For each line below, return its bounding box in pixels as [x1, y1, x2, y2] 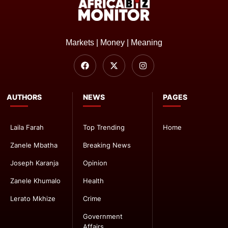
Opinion [83, 159, 108, 167]
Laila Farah [10, 123, 44, 132]
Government [83, 212, 123, 221]
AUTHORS [7, 93, 42, 102]
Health [83, 177, 104, 185]
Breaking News [83, 141, 131, 150]
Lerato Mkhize [10, 194, 55, 203]
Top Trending [83, 123, 125, 132]
